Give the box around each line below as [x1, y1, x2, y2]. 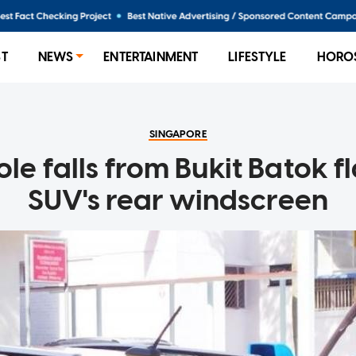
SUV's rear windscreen [27, 183, 329, 217]
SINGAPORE [149, 128, 207, 140]
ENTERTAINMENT [103, 49, 199, 64]
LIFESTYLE [228, 49, 287, 64]
